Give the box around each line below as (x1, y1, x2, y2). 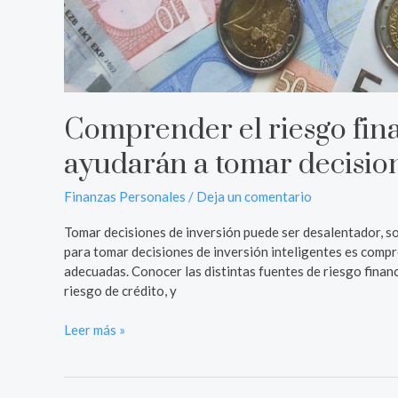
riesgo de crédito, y (64, 282, 177, 298)
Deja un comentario (196, 187, 312, 204)
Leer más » (64, 322, 125, 338)
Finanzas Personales (64, 187, 186, 204)
